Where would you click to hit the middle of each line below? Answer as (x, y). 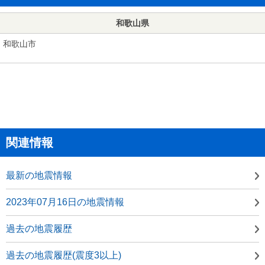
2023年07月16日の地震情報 (65, 202)
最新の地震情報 (39, 175)
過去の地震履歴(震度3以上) (64, 255)
